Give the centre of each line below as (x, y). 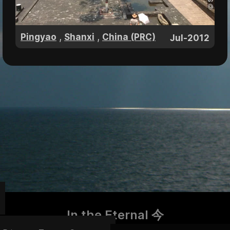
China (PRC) (129, 37)
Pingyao (39, 37)
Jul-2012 (190, 38)
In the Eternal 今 (115, 215)
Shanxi (79, 37)
